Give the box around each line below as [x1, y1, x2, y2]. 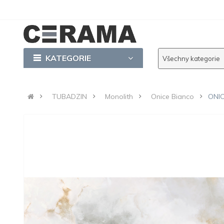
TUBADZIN [52, 91, 87, 101]
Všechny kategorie [162, 54, 220, 62]
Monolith [105, 91, 133, 101]
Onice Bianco [151, 91, 194, 101]
